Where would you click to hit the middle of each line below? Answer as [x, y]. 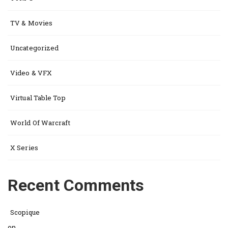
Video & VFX [31, 73]
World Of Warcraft [40, 123]
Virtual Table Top [38, 98]
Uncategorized [35, 48]
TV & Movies [32, 23]
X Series [24, 148]
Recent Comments [76, 185]
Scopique [25, 212]
